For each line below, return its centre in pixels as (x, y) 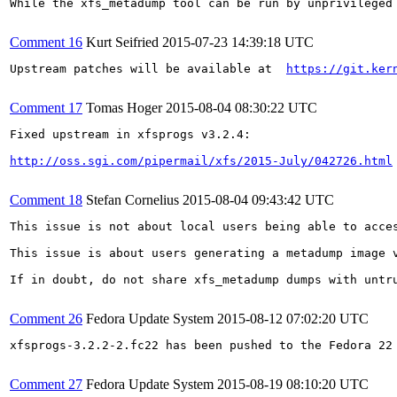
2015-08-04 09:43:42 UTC (258, 199)
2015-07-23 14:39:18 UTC (238, 42)
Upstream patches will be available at (148, 68)
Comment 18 (46, 199)
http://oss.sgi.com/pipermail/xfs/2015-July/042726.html (201, 160)
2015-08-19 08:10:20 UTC (293, 384)
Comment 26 (46, 318)
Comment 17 (46, 107)
